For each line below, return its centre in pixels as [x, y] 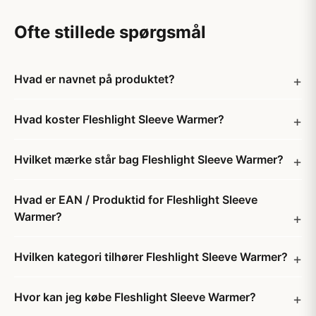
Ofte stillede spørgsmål [110, 32]
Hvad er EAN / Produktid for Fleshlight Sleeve [136, 200]
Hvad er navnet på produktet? [95, 79]
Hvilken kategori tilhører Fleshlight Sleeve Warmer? [151, 257]
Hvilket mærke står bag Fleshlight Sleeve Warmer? [149, 159]
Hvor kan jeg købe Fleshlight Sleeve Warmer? [135, 297]
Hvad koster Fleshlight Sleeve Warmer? [119, 119]
